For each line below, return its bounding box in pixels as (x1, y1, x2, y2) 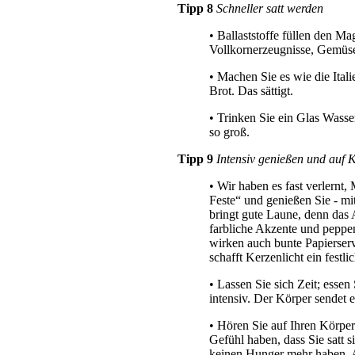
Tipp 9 (177, 151, 213, 166)
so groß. (209, 124, 250, 139)
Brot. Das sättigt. (209, 83, 293, 97)
